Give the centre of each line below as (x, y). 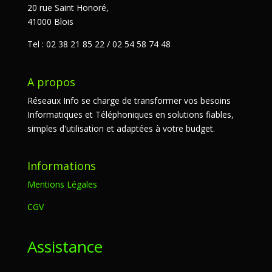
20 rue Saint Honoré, (68, 8)
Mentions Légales (62, 184)
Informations (61, 165)
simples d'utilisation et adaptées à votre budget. (121, 128)
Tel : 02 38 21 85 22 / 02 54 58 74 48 (99, 44)
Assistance (65, 247)
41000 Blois (50, 22)
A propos (51, 82)
